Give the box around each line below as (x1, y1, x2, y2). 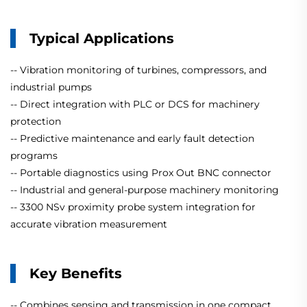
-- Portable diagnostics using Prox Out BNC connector (10, 167, 271, 180)
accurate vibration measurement (10, 218, 167, 231)
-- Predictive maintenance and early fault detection (10, 132, 254, 145)
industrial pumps (10, 81, 92, 94)
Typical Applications (29, 30, 174, 47)
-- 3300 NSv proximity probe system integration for (10, 201, 256, 214)
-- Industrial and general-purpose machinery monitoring (10, 184, 279, 197)
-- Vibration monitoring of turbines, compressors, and (10, 64, 267, 77)
